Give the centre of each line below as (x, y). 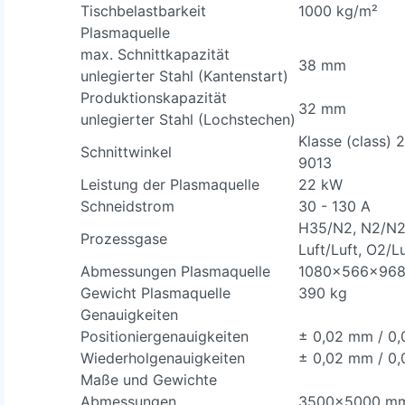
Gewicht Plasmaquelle (155, 292)
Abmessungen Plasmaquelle (175, 271)
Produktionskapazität (154, 97)
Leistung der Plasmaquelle (170, 184)
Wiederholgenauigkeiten (163, 358)
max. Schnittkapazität (155, 54)
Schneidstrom (127, 206)
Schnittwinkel (126, 151)
